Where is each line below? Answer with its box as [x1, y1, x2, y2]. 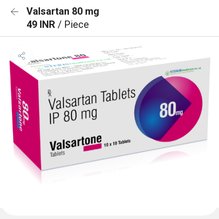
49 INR [26, 19, 58, 30]
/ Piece [58, 19, 89, 30]
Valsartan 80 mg [26, 5, 99, 17]
